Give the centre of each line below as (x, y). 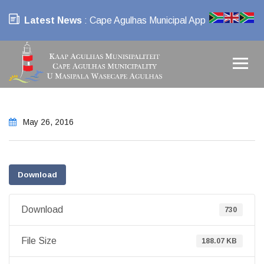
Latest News (53, 20)
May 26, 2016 (47, 122)
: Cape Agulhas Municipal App (144, 20)
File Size (39, 241)
